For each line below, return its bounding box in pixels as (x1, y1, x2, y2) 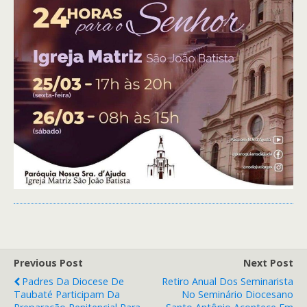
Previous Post (14, 256, 83, 270)
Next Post (243, 256, 293, 270)
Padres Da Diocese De (22, 275, 124, 288)
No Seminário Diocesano (182, 288, 293, 302)
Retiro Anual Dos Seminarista (162, 275, 293, 288)
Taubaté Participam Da (14, 288, 120, 302)
